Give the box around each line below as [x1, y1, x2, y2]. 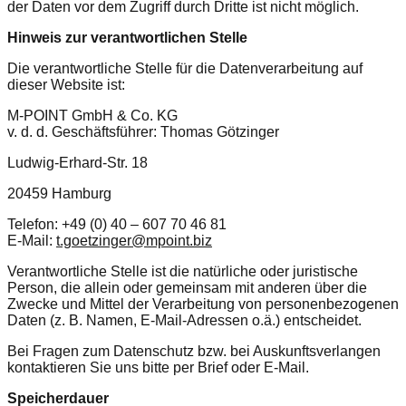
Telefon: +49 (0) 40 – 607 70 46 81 [7, 216, 227, 232]
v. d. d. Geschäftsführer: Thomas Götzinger [7, 123, 279, 140]
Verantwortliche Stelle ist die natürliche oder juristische [7, 263, 358, 279]
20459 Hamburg [7, 185, 111, 201]
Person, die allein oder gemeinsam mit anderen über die [7, 279, 367, 295]
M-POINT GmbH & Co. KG [7, 107, 178, 123]
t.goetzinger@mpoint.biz [56, 232, 212, 248]
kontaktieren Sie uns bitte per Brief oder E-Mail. [7, 359, 309, 375]
